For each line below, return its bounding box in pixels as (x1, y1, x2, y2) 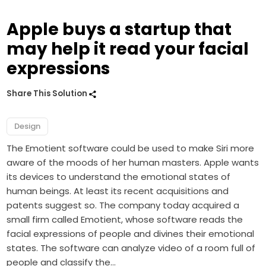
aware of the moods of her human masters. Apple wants (7, 156, 259, 169)
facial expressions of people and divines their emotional (7, 227, 255, 240)
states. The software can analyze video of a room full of (7, 242, 256, 255)
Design (14, 121, 41, 132)
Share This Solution (7, 88, 90, 100)
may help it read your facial (7, 37, 249, 61)
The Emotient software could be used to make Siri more (7, 142, 255, 155)
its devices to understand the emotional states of (7, 170, 231, 183)
